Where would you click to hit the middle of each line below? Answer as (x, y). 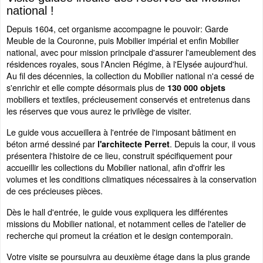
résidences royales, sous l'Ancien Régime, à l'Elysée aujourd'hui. (127, 64)
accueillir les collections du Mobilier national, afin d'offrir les (116, 167)
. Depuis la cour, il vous (213, 144)
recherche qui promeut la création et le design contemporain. (120, 235)
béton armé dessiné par (52, 144)
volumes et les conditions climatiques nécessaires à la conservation (131, 179)
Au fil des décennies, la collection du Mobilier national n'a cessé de (130, 76)
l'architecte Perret (134, 144)
